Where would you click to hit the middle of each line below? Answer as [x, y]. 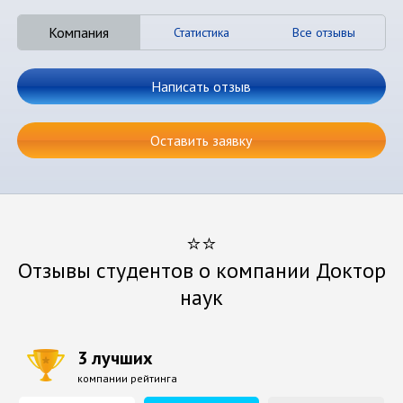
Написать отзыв [201, 87]
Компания [79, 33]
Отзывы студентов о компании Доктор [201, 271]
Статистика [201, 33]
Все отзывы [323, 33]
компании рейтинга [128, 379]
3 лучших [116, 358]
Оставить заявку [201, 141]
